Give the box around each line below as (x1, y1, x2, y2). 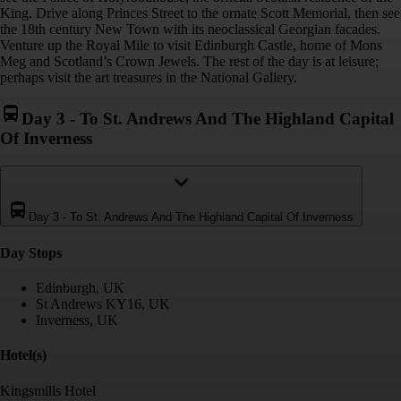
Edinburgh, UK (36, 280, 124, 296)
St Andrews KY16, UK (36, 296, 170, 312)
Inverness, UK (36, 312, 118, 328)
